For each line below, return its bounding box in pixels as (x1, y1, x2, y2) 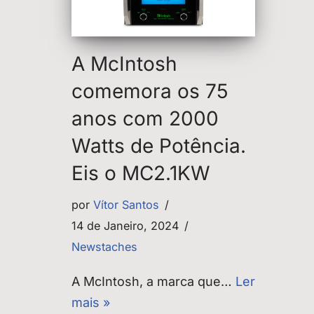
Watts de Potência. (71, 133, 246, 158)
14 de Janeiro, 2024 (71, 218, 179, 233)
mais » (71, 294, 110, 310)
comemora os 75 (71, 78, 228, 103)
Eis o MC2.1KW (71, 161, 210, 185)
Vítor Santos (93, 197, 159, 212)
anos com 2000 (71, 106, 219, 130)
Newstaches (71, 239, 137, 254)
